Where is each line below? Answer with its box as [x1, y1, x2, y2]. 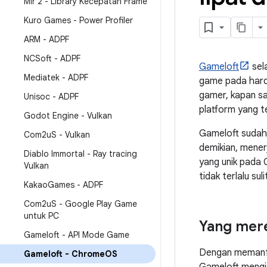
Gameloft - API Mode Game [24, 229, 129, 240]
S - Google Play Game [51, 198, 137, 209]
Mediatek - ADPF [24, 72, 88, 83]
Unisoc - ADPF [24, 91, 79, 102]
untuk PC [24, 210, 59, 221]
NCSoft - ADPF [24, 53, 80, 64]
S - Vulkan [51, 129, 90, 140]
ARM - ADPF [24, 34, 69, 45]
